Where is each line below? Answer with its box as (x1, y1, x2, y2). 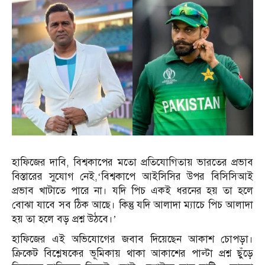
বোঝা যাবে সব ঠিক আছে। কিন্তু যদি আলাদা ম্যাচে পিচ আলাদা (12, 199, 253, 212)
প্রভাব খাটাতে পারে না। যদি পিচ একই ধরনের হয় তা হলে (12, 185, 253, 198)
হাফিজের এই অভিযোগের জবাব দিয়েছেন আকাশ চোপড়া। (12, 233, 253, 246)
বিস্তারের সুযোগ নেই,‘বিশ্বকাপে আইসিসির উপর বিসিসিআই (12, 170, 253, 183)
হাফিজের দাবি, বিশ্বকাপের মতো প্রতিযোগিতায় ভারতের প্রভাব (12, 156, 253, 169)
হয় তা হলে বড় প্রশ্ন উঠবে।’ (12, 213, 117, 226)
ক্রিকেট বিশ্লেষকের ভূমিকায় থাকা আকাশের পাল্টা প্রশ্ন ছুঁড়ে (12, 247, 253, 260)
